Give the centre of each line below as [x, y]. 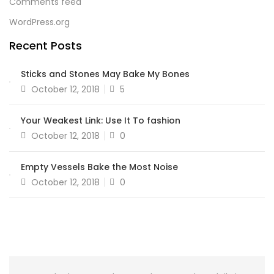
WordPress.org [39, 22]
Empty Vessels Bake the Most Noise [99, 167]
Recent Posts [46, 46]
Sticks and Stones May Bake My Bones [105, 74]
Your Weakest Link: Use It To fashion [101, 120]
